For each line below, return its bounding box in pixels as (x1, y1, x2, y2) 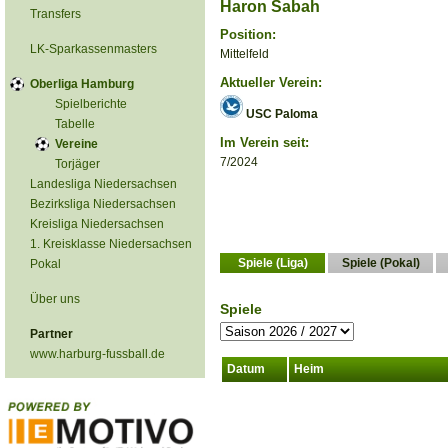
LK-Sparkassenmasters (30, 42, 157, 56)
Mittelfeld (220, 47, 269, 61)
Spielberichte (55, 97, 127, 111)
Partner (30, 327, 73, 341)
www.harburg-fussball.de (30, 347, 165, 361)
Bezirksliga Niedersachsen (30, 197, 176, 211)
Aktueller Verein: (220, 75, 322, 90)
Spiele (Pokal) (341, 256, 420, 270)
